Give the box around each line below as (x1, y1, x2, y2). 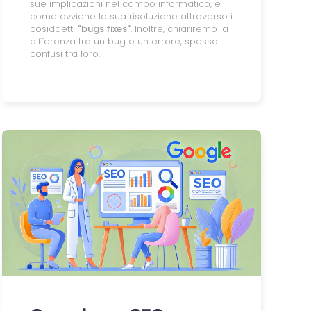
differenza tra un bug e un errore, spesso (29, 34, 218, 48)
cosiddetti (29, 22, 78, 35)
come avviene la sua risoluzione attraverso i (29, 9, 233, 23)
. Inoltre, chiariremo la (130, 22, 228, 35)
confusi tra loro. (29, 47, 100, 60)
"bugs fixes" (77, 22, 131, 35)
